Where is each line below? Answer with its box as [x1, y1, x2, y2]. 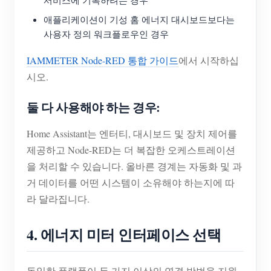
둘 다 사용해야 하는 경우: [27, 99, 161, 117]
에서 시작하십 [178, 54, 239, 67]
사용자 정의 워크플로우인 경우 [44, 28, 169, 41]
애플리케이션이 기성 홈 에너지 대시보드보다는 [44, 13, 235, 26]
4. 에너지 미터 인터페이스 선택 [27, 224, 221, 246]
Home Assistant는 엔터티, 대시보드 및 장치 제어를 [27, 127, 237, 140]
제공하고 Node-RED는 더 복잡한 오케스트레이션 [27, 143, 235, 157]
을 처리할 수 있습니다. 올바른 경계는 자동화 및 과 [27, 160, 242, 173]
